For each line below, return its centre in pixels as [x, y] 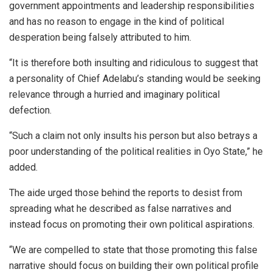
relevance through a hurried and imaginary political [114, 94]
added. [23, 167]
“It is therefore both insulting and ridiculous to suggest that [134, 63]
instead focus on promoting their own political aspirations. [132, 224]
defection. [30, 110]
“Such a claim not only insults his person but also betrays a [133, 135]
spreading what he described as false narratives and [120, 208]
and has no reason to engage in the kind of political [117, 21]
